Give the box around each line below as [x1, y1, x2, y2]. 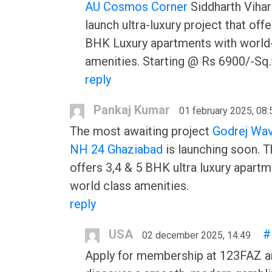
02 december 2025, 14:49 [142, 229, 251, 241]
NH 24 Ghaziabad [70, 142, 163, 157]
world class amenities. [70, 178, 189, 193]
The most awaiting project [70, 124, 212, 138]
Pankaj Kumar [93, 103, 170, 117]
